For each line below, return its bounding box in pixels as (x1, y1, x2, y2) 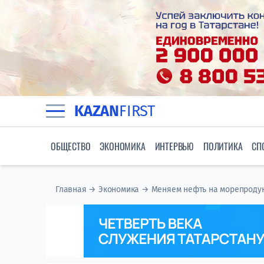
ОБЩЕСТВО (51, 139, 91, 154)
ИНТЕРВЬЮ (154, 139, 194, 154)
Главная (55, 184, 87, 195)
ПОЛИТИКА (203, 139, 243, 154)
